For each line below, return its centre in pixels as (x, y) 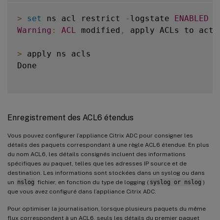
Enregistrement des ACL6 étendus (70, 117)
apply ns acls (56, 54)
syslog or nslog (176, 182)
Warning (34, 30)
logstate (152, 18)
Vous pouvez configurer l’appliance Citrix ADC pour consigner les (100, 135)
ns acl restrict (83, 18)
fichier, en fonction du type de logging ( (92, 182)
